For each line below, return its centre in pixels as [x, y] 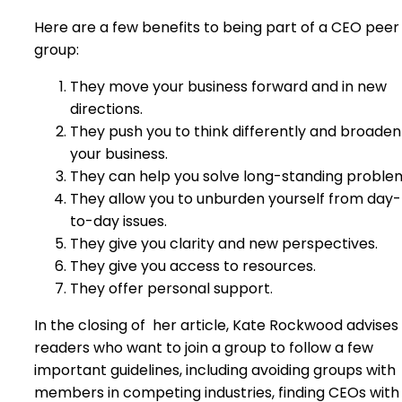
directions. [106, 109]
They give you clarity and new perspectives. [224, 244]
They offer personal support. [171, 288]
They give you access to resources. [193, 266]
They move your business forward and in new [228, 87]
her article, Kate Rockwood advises [275, 325]
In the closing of [90, 325]
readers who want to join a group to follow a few [204, 348]
